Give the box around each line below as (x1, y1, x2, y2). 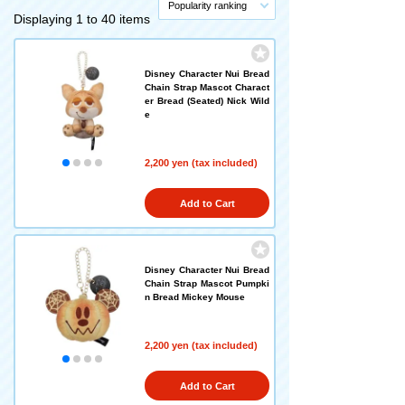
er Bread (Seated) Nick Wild (145, 96, 269, 106)
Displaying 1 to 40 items (14, 12, 150, 26)
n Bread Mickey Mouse (145, 292, 245, 302)
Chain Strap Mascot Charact (145, 82, 269, 92)
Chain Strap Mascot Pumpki (145, 278, 269, 288)
